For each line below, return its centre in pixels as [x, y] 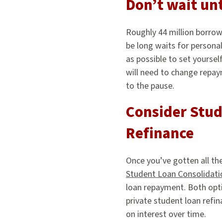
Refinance [160, 134]
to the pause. [150, 86]
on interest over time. [166, 215]
